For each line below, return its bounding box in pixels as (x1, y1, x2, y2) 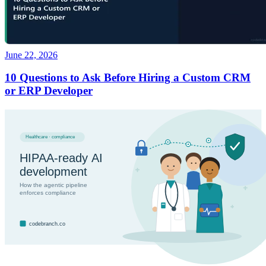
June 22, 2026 (5, 49, 58, 60)
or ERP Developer (5, 84, 93, 97)
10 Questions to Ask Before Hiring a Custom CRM (5, 71, 251, 84)
